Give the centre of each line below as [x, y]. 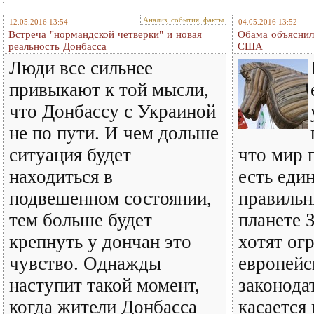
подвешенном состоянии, [110, 198]
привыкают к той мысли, [109, 90]
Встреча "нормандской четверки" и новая [105, 34]
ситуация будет [70, 155]
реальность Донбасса [57, 46]
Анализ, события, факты [183, 20]
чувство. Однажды [85, 264]
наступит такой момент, [104, 285]
